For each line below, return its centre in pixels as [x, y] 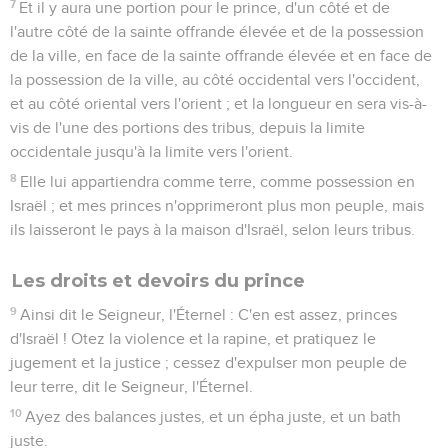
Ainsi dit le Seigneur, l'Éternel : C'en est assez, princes [209, 314]
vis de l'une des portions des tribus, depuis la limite [187, 127]
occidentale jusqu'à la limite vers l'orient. [151, 151]
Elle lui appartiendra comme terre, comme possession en [218, 181]
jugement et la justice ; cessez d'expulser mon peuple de [208, 362]
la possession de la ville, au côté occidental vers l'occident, [215, 79]
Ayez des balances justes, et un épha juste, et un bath [213, 416]
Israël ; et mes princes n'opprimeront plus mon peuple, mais [217, 205]
